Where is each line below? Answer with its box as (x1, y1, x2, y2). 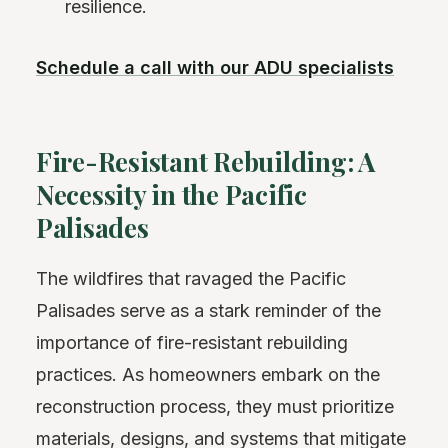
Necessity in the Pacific (36, 176, 307, 212)
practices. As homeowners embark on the (36, 364, 380, 386)
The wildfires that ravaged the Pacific (36, 268, 346, 290)
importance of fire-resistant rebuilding (36, 332, 348, 354)
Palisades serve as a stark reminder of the (36, 300, 381, 322)
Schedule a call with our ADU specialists (36, 56, 394, 78)
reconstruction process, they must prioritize (36, 396, 394, 418)
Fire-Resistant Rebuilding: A (36, 143, 375, 179)
